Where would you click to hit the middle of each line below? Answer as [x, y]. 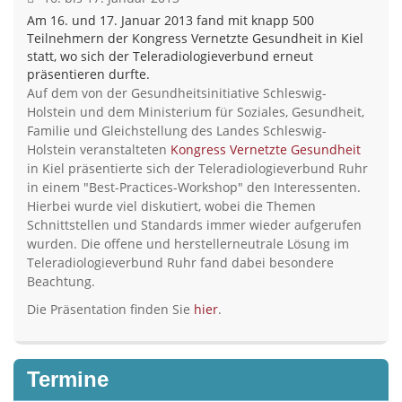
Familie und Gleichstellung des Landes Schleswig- [177, 131]
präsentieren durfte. [88, 74]
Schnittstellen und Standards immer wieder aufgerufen [194, 225]
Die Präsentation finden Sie [110, 309]
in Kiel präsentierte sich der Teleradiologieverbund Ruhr [197, 168]
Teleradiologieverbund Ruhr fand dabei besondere [180, 262]
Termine [68, 379]
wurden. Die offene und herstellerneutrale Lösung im [188, 244]
